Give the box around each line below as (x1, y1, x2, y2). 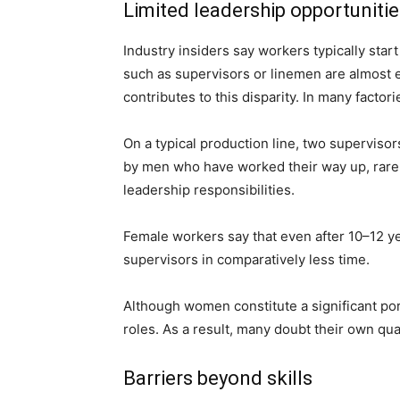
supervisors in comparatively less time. (123, 251, 370, 268)
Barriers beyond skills (123, 367, 312, 389)
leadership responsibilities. (123, 181, 295, 198)
